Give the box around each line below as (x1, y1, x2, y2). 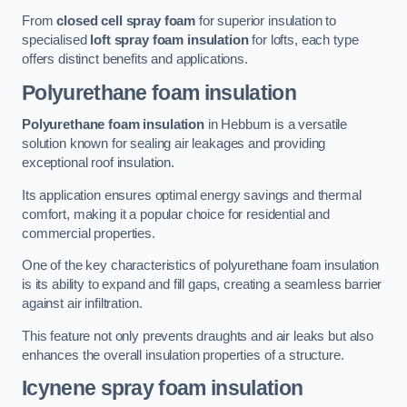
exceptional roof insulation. (22, 155, 174, 171)
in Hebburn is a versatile (203, 117, 348, 133)
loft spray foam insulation (90, 33, 249, 48)
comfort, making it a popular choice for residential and (22, 206, 331, 222)
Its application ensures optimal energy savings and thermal (22, 187, 362, 203)
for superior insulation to (195, 14, 337, 29)
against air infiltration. (22, 296, 143, 312)
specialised (22, 33, 91, 48)
